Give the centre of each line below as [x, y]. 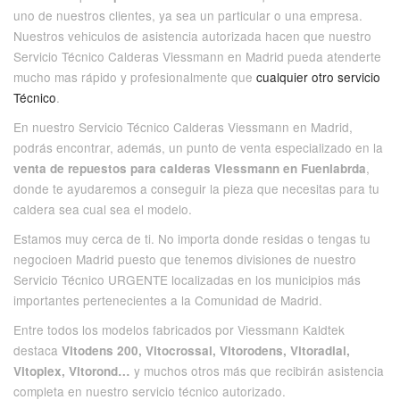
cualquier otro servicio [318, 77]
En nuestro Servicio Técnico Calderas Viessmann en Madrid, [183, 127]
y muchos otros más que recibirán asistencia [257, 371]
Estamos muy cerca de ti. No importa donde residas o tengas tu [192, 239]
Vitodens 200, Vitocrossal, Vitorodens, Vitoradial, [206, 351]
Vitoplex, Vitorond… [72, 371]
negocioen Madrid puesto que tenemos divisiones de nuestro [185, 259]
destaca [37, 350]
